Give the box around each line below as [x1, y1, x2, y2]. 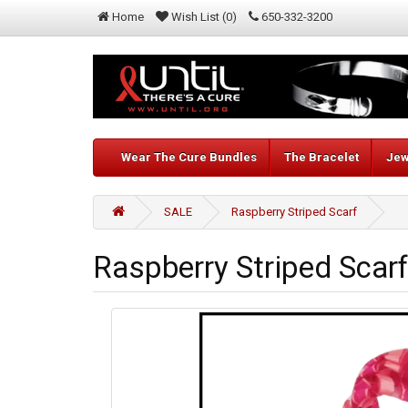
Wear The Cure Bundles [121, 150, 257, 165]
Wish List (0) [171, 10, 237, 24]
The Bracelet [284, 150, 359, 165]
